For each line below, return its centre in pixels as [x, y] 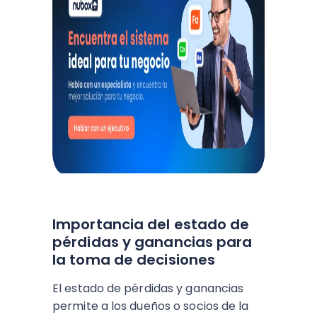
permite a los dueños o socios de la [151, 306]
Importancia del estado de [151, 224]
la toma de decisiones [134, 260]
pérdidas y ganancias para [152, 242]
